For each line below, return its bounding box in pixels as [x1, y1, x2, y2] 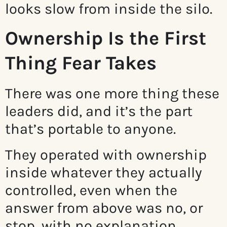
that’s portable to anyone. [5, 120, 176, 138]
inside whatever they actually [5, 164, 202, 181]
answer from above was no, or [5, 199, 203, 217]
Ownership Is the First [5, 27, 206, 50]
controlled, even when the [5, 181, 177, 199]
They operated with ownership [5, 146, 207, 164]
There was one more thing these [5, 85, 219, 102]
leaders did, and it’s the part [5, 102, 193, 120]
